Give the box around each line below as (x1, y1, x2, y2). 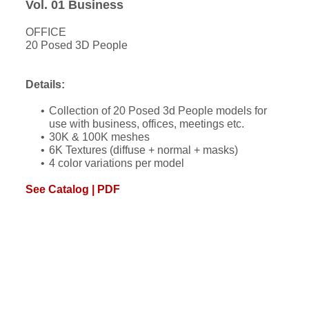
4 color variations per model (49, 157, 185, 170)
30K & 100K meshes (49, 131, 150, 143)
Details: (26, 79, 66, 91)
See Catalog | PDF (26, 183, 121, 196)
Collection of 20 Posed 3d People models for (49, 105, 268, 117)
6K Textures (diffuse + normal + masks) (49, 144, 239, 157)
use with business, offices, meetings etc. (49, 118, 245, 130)
